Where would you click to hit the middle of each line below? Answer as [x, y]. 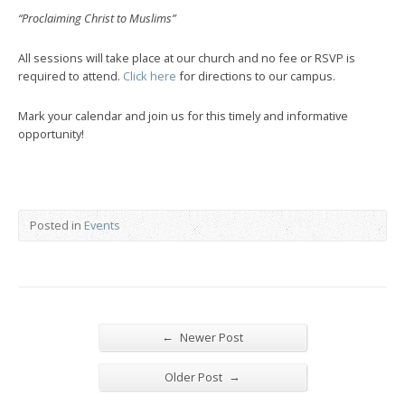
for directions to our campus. [256, 76]
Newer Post [210, 337]
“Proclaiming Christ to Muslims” [97, 18]
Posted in [57, 225]
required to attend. [71, 76]
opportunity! [51, 134]
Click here [150, 76]
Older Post [195, 377]
